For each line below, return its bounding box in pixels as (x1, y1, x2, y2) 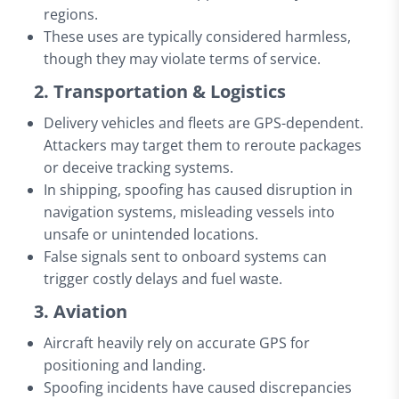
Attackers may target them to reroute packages (44, 134, 362, 155)
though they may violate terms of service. (44, 48, 322, 69)
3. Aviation (33, 298, 127, 323)
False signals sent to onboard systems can (44, 246, 328, 266)
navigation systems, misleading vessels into (44, 201, 336, 222)
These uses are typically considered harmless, (44, 26, 352, 46)
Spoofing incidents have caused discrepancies (44, 377, 353, 397)
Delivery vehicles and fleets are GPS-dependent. (44, 112, 364, 133)
